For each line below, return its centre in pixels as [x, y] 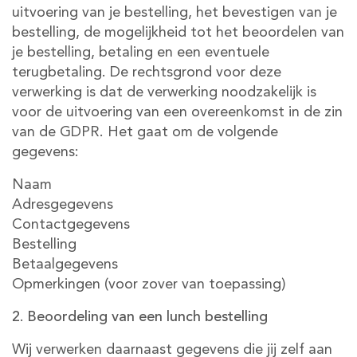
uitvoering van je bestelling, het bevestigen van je [175, 13]
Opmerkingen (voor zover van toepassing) [149, 284]
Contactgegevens [71, 225]
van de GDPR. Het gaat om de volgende [145, 132]
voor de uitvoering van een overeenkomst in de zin [177, 112]
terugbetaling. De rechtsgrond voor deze [147, 73]
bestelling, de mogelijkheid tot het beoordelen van [178, 33]
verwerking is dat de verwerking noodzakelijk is [164, 92]
